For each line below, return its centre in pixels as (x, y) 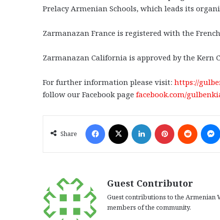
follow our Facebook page (89, 95)
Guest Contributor (150, 183)
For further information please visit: (109, 82)
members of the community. (149, 207)
